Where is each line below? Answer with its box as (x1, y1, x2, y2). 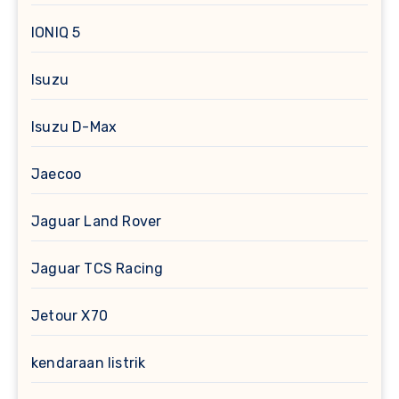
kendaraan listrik (31, 354, 146, 372)
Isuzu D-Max (31, 118, 118, 136)
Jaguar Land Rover (31, 213, 162, 231)
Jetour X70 (31, 307, 108, 325)
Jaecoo (31, 166, 82, 183)
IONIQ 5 (31, 24, 81, 42)
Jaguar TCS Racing (31, 260, 164, 278)
